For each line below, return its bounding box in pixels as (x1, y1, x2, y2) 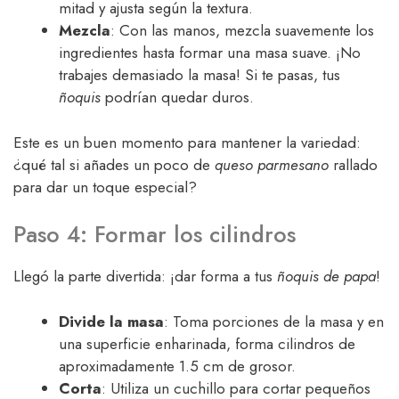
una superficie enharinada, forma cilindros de (59, 332, 355, 354)
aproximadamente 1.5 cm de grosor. (59, 354, 296, 377)
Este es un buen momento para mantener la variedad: (13, 131, 361, 153)
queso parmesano (215, 153, 329, 175)
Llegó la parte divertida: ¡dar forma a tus (13, 265, 277, 288)
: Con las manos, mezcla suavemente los (110, 20, 374, 42)
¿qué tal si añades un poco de (13, 153, 215, 175)
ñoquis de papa (277, 265, 376, 288)
